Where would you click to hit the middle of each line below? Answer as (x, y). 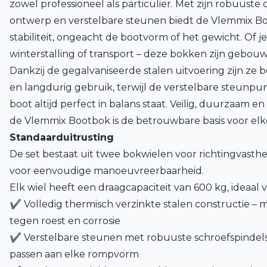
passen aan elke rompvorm (74, 254)
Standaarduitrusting (62, 137)
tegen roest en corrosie (65, 221)
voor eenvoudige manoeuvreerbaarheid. (107, 171)
